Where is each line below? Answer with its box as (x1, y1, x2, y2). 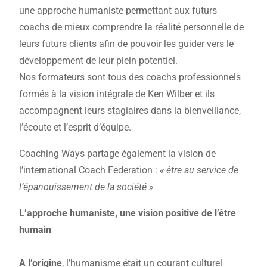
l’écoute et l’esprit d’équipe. (19, 122, 132, 133)
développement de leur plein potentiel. (19, 55, 178, 67)
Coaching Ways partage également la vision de (19, 148, 216, 160)
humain (19, 224, 52, 236)
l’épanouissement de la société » (19, 181, 154, 193)
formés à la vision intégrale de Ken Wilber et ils (19, 88, 215, 100)
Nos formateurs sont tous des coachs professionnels (19, 72, 241, 83)
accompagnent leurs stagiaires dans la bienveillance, (19, 105, 241, 117)
